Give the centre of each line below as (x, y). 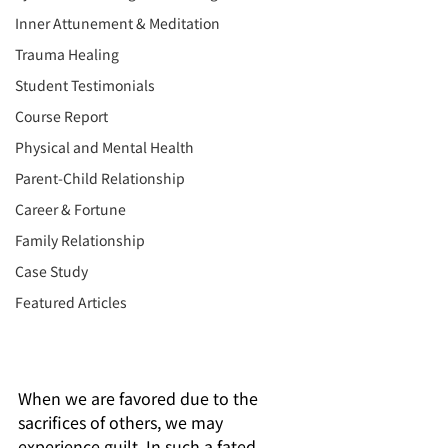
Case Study (51, 271)
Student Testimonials (85, 85)
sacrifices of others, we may (122, 422)
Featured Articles (71, 302)
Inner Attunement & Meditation (117, 23)
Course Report (61, 116)
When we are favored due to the (140, 398)
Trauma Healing (67, 54)
